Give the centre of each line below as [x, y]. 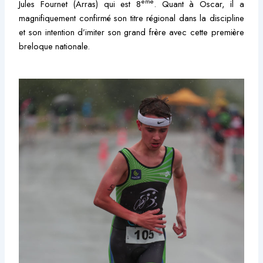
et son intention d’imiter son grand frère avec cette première [131, 32]
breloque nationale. [55, 46]
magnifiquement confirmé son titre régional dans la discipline [131, 18]
